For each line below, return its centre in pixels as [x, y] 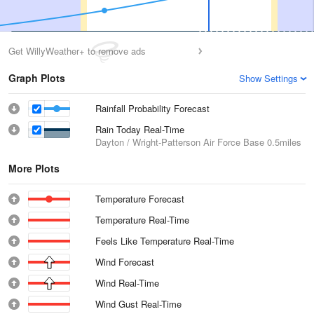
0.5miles [283, 142]
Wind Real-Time [128, 283]
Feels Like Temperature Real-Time [165, 241]
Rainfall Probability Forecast [152, 108]
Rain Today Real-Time [140, 129]
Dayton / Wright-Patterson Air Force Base [180, 142]
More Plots [34, 168]
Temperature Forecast [140, 199]
